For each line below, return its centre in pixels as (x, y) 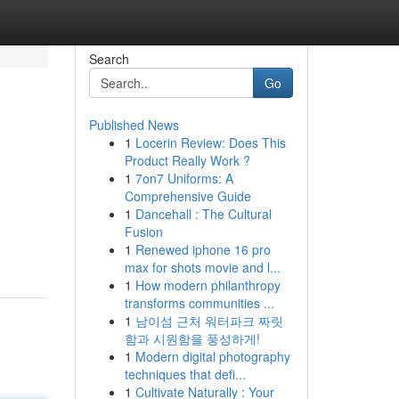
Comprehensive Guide (187, 196)
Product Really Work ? (187, 160)
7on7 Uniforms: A (184, 178)
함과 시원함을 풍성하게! (192, 338)
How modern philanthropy (208, 285)
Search (109, 59)
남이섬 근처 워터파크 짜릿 (209, 321)
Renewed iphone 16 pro (203, 249)
